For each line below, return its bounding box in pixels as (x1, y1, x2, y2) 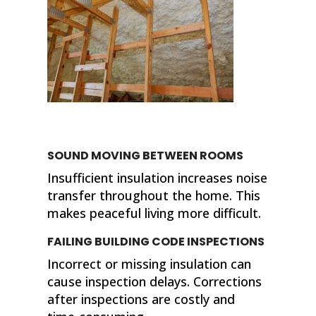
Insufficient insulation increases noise (47, 169, 268, 186)
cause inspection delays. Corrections (47, 272, 262, 290)
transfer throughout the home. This (47, 186, 261, 204)
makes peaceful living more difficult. (47, 204, 262, 221)
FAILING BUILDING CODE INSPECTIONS (47, 233, 265, 250)
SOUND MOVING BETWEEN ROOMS (47, 147, 244, 164)
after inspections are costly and (47, 290, 236, 308)
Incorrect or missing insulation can (47, 255, 252, 272)
